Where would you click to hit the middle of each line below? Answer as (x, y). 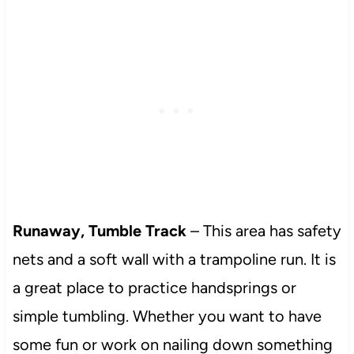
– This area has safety (264, 230)
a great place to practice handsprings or (154, 287)
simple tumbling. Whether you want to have (167, 316)
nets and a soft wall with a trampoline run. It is (174, 259)
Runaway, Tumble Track (99, 230)
